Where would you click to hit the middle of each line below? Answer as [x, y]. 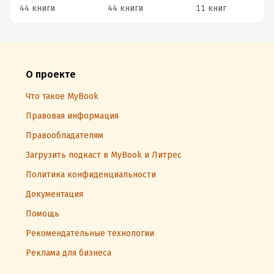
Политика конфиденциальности [91, 175]
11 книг [211, 8]
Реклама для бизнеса [68, 253]
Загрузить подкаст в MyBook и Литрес [104, 155]
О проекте [51, 74]
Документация [54, 194]
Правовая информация [72, 116]
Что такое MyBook [62, 96]
